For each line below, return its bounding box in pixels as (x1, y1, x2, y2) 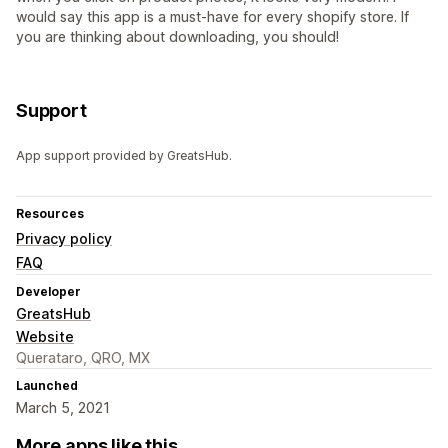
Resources (16, 206, 84, 222)
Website (16, 328, 74, 346)
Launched (16, 378, 78, 394)
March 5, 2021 (16, 399, 110, 417)
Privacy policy (16, 230, 112, 248)
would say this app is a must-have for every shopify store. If (16, 8, 409, 26)
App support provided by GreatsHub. (16, 148, 232, 164)
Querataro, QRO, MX (16, 349, 150, 367)
